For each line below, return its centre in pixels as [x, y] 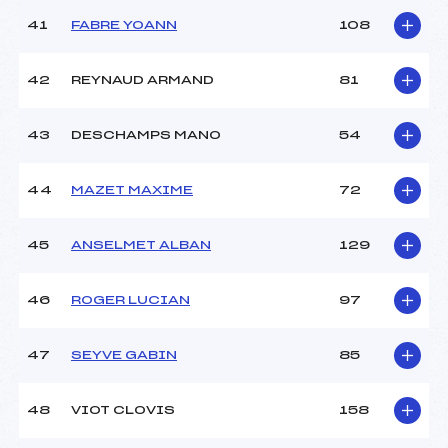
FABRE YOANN [124, 25]
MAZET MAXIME [132, 190]
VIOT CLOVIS [123, 410]
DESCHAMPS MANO [146, 135]
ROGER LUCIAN [130, 300]
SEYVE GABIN [124, 355]
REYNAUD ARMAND [142, 80]
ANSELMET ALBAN [141, 245]
